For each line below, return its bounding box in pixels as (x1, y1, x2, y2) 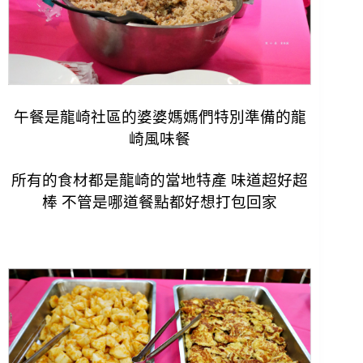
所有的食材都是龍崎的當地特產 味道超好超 (11, 172, 309, 190)
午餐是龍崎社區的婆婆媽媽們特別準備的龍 (13, 109, 306, 126)
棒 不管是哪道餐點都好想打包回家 (42, 194, 278, 211)
